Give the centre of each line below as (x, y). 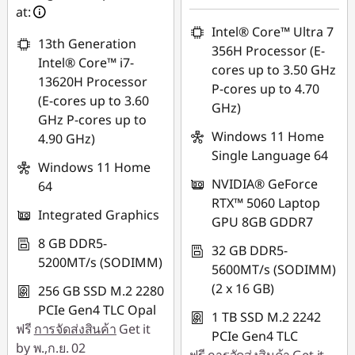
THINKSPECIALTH (77, 91)
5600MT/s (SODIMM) (274, 269)
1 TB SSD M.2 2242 (267, 317)
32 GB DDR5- (250, 250)
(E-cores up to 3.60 (94, 101)
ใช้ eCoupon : (68, 72)
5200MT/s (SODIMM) (100, 262)
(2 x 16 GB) (243, 288)
